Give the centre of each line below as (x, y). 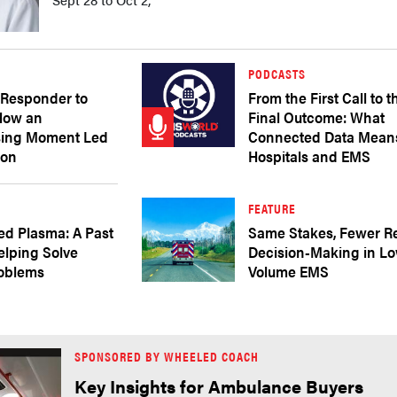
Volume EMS (289, 271)
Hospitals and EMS (310, 156)
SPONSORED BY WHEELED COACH (167, 356)
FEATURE (272, 208)
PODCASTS (277, 73)
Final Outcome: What (317, 117)
